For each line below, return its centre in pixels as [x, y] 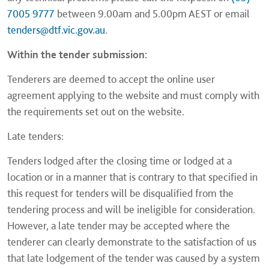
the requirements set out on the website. [96, 111]
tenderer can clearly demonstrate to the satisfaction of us [132, 242]
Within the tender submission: [77, 54]
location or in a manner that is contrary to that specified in [132, 177]
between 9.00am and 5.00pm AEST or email [152, 14]
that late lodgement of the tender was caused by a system [134, 258]
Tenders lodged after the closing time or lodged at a [119, 161]
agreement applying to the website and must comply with [133, 95]
